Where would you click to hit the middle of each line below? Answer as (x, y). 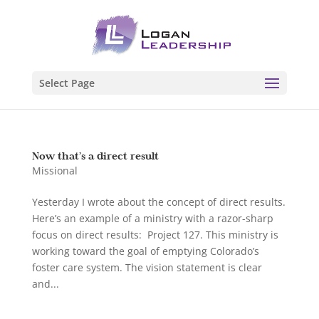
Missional (54, 171)
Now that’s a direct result (95, 156)
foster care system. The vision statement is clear (147, 267)
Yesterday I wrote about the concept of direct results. (158, 202)
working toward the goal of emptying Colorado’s (145, 251)
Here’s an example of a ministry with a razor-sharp (152, 218)
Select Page (67, 83)
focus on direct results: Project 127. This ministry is (155, 235)
